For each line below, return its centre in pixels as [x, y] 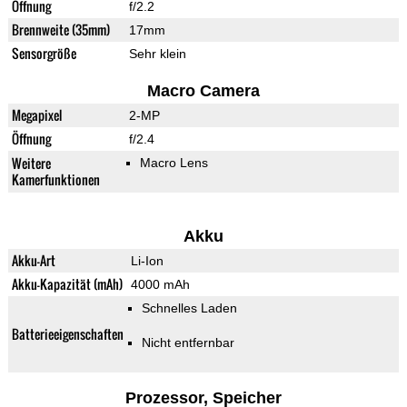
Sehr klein [157, 54]
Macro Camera [203, 91]
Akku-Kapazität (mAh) [67, 284]
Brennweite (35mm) [60, 30]
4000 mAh [160, 285]
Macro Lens [174, 163]
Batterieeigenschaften [67, 334]
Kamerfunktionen [55, 180]
